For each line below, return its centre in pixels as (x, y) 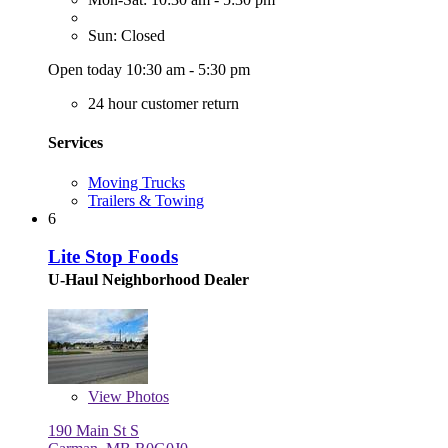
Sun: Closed (126, 36)
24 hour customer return (163, 104)
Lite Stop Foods (113, 257)
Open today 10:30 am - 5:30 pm (149, 70)
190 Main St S (93, 431)
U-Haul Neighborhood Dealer (148, 280)
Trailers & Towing (146, 200)
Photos (145, 397)
